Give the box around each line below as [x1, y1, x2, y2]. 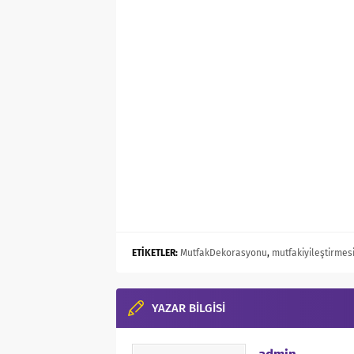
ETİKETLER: [132, 247, 178, 258]
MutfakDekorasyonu [180, 247, 267, 258]
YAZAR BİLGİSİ [152, 300, 225, 315]
